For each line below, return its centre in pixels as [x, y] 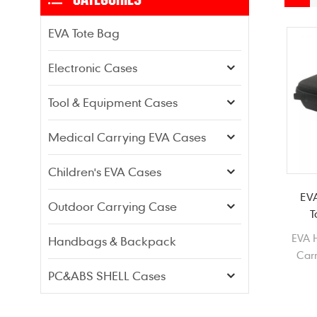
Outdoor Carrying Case [113, 206]
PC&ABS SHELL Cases [107, 275]
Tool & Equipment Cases [113, 102]
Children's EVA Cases [105, 171]
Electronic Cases [93, 67]
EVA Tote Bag [84, 33]
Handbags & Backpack [112, 241]
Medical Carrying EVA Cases [127, 137]
